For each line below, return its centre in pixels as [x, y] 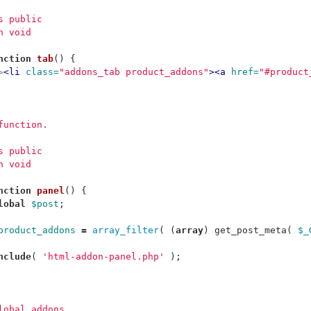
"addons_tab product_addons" [134, 72]
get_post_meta [251, 230]
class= [42, 72]
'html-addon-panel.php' [103, 257]
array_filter [126, 230]
